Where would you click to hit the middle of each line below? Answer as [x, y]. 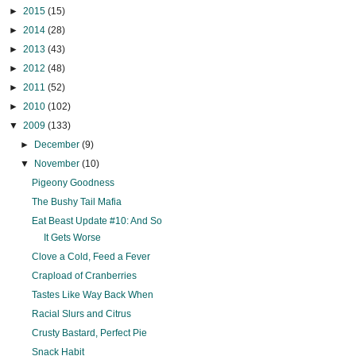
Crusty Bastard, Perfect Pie [90, 333]
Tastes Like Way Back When [93, 295]
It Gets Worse [73, 238]
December [58, 145]
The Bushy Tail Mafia [77, 202]
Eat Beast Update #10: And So [97, 221]
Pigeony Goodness [74, 183]
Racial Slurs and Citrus [82, 314]
